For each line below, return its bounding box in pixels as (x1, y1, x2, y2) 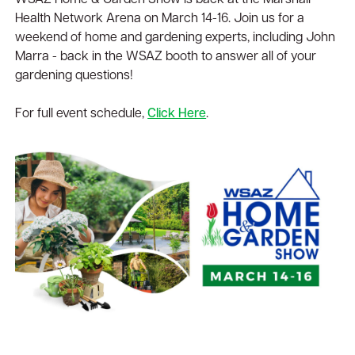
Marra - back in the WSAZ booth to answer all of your (15, 51, 317, 63)
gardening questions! (15, 70, 134, 82)
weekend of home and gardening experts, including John (15, 32, 336, 44)
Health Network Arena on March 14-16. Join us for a (15, 13, 305, 25)
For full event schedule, (15, 108, 148, 120)
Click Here (147, 108, 207, 120)
